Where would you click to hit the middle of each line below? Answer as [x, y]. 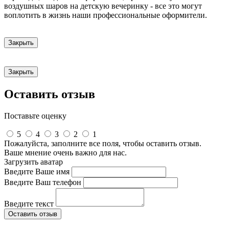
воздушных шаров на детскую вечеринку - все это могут [103, 6]
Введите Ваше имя [37, 172]
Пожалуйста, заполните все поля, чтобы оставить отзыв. [103, 144]
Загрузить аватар [33, 162]
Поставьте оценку [35, 116]
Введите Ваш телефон [43, 182]
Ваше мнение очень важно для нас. [65, 153]
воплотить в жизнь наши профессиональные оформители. [106, 15]
